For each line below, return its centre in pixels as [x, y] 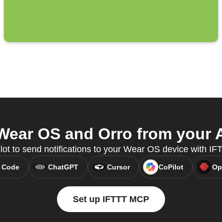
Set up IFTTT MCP [111, 199]
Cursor [118, 167]
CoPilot [171, 167]
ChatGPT [63, 167]
